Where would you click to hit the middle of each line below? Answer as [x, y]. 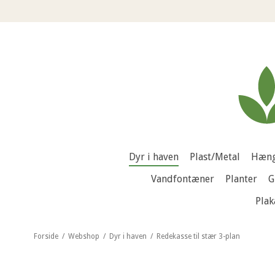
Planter [241, 179]
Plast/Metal [215, 157]
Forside [46, 237]
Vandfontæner [182, 179]
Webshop [83, 237]
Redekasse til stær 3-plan [198, 237]
